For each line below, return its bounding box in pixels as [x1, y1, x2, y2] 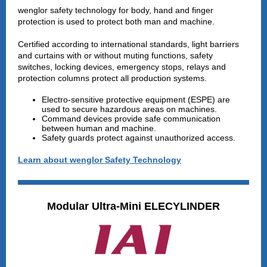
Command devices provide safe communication [42, 114, 221, 123]
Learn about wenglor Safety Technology [18, 155, 181, 164]
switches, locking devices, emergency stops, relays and [18, 62, 226, 72]
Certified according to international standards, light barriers [18, 39, 239, 49]
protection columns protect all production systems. [18, 73, 207, 83]
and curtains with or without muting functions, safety [18, 51, 213, 60]
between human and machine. [42, 123, 156, 133]
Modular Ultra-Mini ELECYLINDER [47, 200, 220, 212]
